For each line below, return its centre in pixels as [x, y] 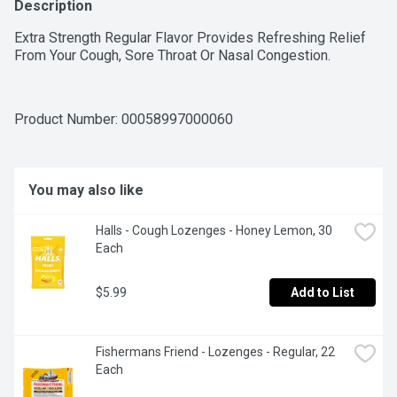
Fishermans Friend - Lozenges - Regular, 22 [215, 352]
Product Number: [68, 120]
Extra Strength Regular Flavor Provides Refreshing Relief [190, 38]
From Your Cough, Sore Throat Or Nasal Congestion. [172, 56]
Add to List [323, 293]
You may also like [86, 191]
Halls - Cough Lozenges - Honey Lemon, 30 [214, 231]
